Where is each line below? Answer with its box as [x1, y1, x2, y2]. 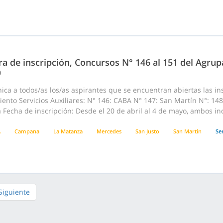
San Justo [135, 127, 159, 135]
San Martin [173, 127, 202, 135]
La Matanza [53, 127, 83, 135]
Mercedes [97, 127, 121, 135]
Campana [14, 127, 39, 135]
